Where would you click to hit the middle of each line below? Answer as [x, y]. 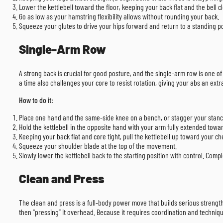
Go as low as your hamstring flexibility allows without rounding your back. [119, 16]
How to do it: [36, 100]
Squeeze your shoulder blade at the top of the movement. [98, 146]
